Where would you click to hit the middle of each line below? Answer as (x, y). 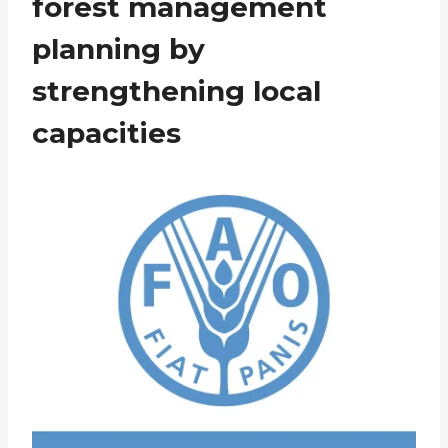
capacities (106, 133)
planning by (118, 49)
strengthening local (176, 91)
